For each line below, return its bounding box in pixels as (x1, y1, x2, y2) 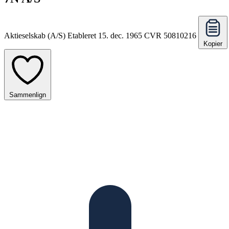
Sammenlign (9, 90, 46, 99)
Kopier (203, 39, 222, 48)
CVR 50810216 (144, 31, 198, 40)
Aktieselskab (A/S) (4, 31, 65, 40)
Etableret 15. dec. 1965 (67, 31, 142, 40)
